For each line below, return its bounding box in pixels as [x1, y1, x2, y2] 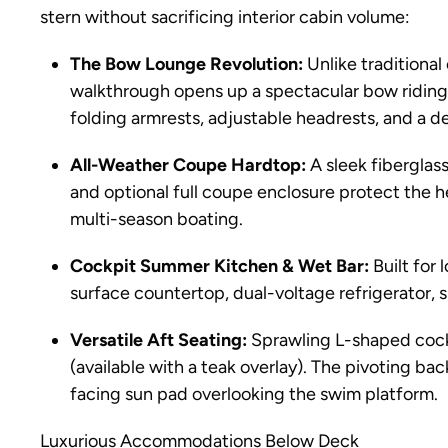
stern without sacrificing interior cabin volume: [40, 6, 410, 28]
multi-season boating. [70, 208, 243, 230]
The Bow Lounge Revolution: [70, 53, 303, 75]
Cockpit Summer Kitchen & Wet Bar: [70, 255, 369, 277]
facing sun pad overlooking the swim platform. [70, 383, 438, 405]
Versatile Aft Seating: [70, 329, 247, 351]
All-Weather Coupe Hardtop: [70, 154, 306, 176]
